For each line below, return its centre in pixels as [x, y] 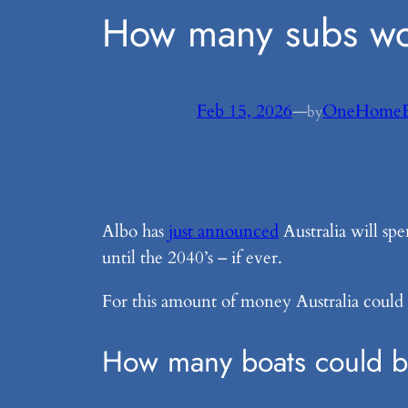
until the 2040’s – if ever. [192, 257]
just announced [224, 231]
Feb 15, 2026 [245, 112]
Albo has [135, 231]
